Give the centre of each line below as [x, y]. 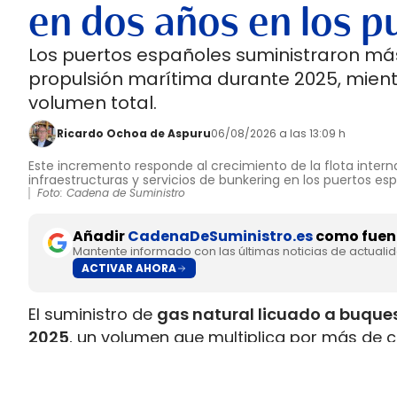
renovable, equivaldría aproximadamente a [203, 383]
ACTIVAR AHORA [129, 268]
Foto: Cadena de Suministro [111, 193]
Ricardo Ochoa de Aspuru [134, 133]
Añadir [100, 236]
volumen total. [93, 103]
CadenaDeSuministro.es [220, 236]
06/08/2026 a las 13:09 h [278, 133]
